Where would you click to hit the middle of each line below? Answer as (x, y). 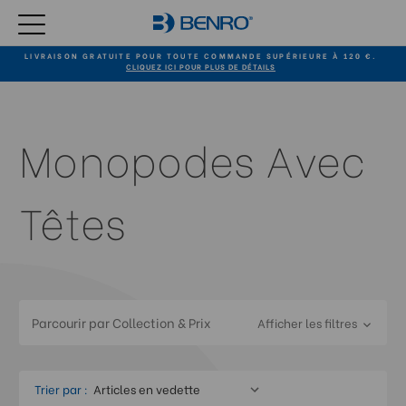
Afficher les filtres (308, 322)
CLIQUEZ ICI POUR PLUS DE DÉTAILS (201, 66)
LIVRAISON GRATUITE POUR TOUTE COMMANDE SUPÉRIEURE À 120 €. (201, 55)
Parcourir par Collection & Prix (121, 322)
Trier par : (61, 388)
